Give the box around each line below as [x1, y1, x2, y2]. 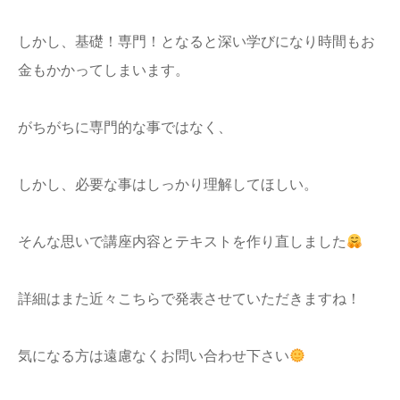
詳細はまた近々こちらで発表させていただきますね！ [18, 291, 361, 307]
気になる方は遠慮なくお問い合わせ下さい [18, 348, 289, 364]
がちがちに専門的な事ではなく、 [18, 120, 232, 136]
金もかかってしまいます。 [18, 62, 189, 79]
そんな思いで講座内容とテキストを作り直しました [18, 234, 346, 250]
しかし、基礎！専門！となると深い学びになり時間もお [18, 34, 375, 50]
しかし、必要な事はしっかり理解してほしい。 [18, 177, 318, 193]
